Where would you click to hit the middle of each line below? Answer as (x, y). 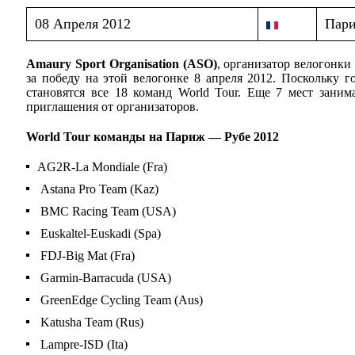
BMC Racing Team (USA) (107, 211)
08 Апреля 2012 (83, 23)
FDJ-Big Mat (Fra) (86, 255)
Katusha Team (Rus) (91, 322)
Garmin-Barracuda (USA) (105, 277)
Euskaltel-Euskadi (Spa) (99, 233)
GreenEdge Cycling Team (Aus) (120, 300)
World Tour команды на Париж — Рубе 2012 (153, 136)
